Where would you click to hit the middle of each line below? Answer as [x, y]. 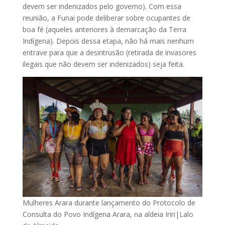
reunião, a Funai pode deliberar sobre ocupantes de [106, 18]
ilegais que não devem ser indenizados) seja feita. [103, 64]
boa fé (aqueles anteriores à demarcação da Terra [104, 30]
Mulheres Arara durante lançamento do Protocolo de [109, 203]
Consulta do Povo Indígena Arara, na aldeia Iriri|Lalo [108, 214]
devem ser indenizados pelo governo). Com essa [102, 7]
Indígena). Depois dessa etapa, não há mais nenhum [108, 41]
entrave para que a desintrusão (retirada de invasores [109, 53]
